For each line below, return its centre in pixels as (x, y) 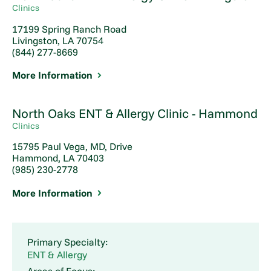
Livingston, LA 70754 (58, 40)
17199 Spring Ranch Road (70, 29)
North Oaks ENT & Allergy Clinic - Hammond (135, 113)
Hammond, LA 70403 (58, 158)
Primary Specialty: (67, 242)
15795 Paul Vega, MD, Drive (73, 146)
